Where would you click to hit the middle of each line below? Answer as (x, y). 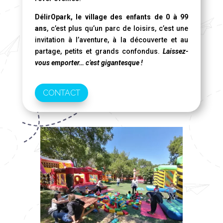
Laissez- (176, 52)
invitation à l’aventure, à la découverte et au (111, 40)
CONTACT (61, 93)
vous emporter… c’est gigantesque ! (89, 63)
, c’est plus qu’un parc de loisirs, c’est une (117, 29)
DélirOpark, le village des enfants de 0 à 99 (111, 17)
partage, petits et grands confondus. (99, 52)
